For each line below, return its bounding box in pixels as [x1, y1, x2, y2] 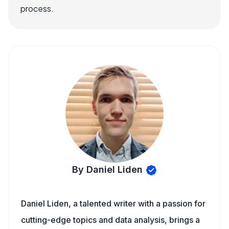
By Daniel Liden [72, 164, 143, 175]
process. [20, 3, 54, 14]
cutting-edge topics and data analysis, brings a [21, 215, 200, 225]
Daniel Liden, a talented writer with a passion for [21, 198, 205, 209]
